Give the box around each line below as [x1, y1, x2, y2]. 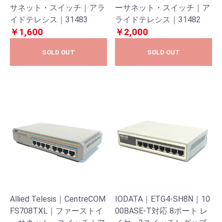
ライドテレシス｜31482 [115, 15, 201, 24]
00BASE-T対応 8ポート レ [115, 206, 208, 216]
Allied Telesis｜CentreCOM [10, 194, 106, 204]
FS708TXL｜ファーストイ [10, 206, 103, 216]
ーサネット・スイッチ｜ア [115, 3, 210, 12]
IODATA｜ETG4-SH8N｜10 [115, 194, 210, 204]
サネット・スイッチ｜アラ [10, 3, 105, 12]
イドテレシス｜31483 [10, 15, 88, 24]
